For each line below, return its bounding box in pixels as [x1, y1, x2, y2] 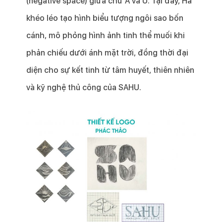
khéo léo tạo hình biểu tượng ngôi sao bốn [26, 13, 183, 23]
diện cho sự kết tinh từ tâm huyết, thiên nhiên [26, 65, 194, 75]
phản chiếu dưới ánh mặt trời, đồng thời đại [26, 48, 188, 58]
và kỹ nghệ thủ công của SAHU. [26, 83, 141, 93]
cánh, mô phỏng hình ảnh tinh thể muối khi [26, 31, 185, 41]
